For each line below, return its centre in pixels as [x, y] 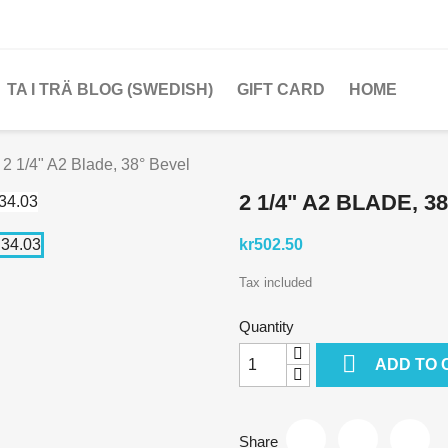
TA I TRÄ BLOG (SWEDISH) [110, 89]
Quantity [266, 326]
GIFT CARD [281, 89]
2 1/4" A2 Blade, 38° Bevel [96, 164]
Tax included [275, 282]
